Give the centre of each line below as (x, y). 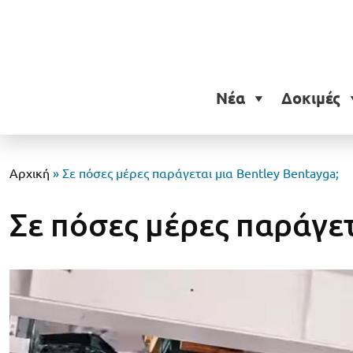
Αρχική (30, 173)
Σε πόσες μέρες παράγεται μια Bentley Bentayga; (201, 173)
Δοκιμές (310, 98)
